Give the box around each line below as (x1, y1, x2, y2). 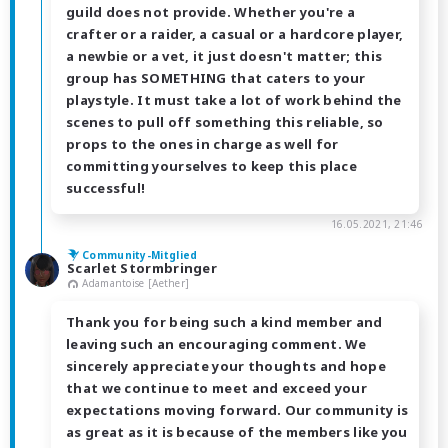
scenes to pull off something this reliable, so (66, 112, 384, 131)
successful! (66, 178, 146, 197)
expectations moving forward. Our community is (66, 400, 409, 419)
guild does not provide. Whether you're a (66, 2, 355, 21)
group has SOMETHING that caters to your (66, 68, 366, 87)
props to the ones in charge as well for (66, 134, 339, 153)
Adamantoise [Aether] (82, 275, 190, 290)
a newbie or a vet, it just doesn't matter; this (66, 46, 383, 65)
